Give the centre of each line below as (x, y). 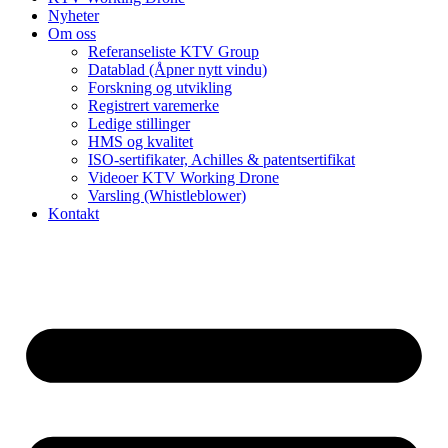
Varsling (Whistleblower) (167, 196)
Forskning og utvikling (160, 88)
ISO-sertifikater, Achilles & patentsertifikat (221, 160)
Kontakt (73, 214)
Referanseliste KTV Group (173, 52)
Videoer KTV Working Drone (183, 178)
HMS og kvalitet (140, 142)
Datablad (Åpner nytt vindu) (177, 70)
